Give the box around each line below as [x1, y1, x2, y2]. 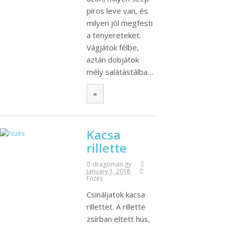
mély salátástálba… [87, 67, 153, 77]
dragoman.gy [93, 159, 131, 168]
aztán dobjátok [87, 54, 139, 65]
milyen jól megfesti [87, 18, 153, 28]
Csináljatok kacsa [87, 189, 145, 199]
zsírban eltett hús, [87, 213, 150, 224]
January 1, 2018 [87, 166, 130, 176]
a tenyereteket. [87, 30, 141, 41]
